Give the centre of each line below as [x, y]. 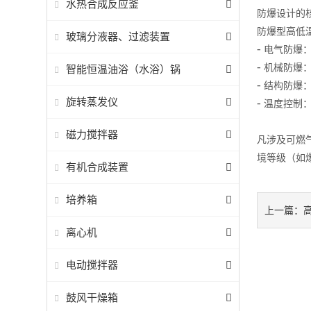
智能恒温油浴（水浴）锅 [124, 69]
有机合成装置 [98, 167]
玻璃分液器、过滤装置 [118, 36]
